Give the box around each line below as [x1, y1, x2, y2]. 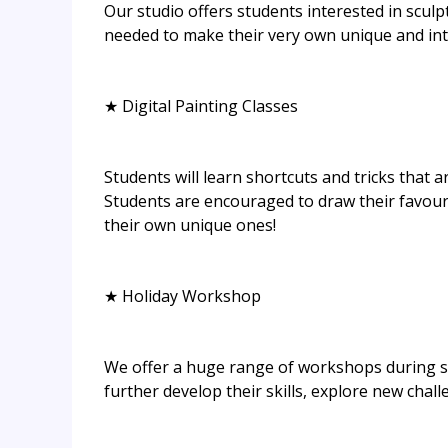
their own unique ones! [104, 214, 276, 237]
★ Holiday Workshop [104, 285, 261, 308]
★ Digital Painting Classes [104, 95, 298, 118]
